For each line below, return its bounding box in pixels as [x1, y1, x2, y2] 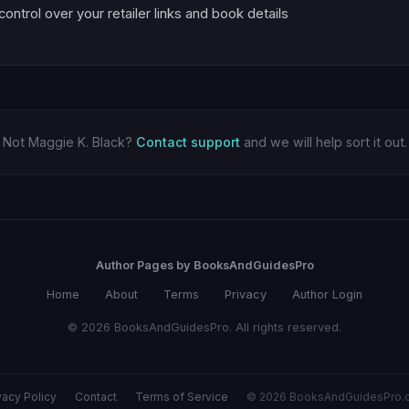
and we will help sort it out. [239, 134, 407, 150]
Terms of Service [134, 390, 228, 404]
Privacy [225, 288, 267, 301]
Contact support [135, 134, 240, 150]
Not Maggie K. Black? [2, 134, 136, 150]
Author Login [292, 288, 362, 301]
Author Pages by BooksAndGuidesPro [95, 258, 314, 272]
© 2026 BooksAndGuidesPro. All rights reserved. [68, 320, 341, 334]
